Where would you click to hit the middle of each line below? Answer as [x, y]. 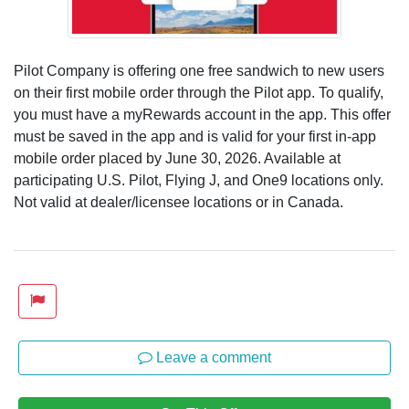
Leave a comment [212, 357]
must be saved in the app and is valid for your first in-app [195, 136]
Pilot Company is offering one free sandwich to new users [199, 70]
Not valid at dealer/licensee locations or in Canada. [178, 202]
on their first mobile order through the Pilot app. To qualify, [199, 92]
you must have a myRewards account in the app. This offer [202, 114]
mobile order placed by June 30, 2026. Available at [177, 158]
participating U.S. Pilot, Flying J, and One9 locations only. [199, 180]
